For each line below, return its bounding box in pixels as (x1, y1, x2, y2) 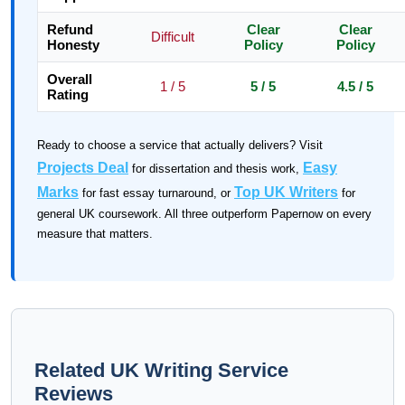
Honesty (47, 37, 99, 52)
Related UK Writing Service (34, 359, 288, 381)
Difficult (150, 29, 194, 44)
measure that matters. (37, 227, 153, 240)
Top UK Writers (234, 184, 338, 200)
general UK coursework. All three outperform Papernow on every (37, 207, 372, 221)
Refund (47, 22, 93, 37)
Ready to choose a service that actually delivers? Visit (37, 138, 323, 152)
